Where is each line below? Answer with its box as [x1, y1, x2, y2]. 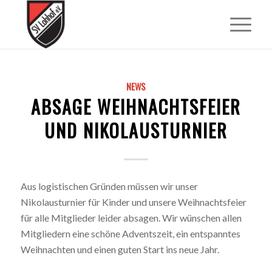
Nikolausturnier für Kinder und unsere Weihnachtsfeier [20, 195, 246, 208]
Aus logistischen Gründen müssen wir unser [20, 180, 198, 192]
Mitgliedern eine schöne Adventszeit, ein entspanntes [20, 227, 240, 239]
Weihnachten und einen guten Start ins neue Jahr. [20, 243, 219, 255]
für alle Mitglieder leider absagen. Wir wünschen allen [20, 211, 242, 223]
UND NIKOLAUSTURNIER [44, 117, 228, 144]
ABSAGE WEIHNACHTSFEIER [30, 93, 241, 120]
